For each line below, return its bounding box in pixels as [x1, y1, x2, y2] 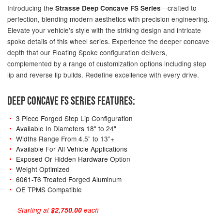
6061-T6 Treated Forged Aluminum [15, 174, 122, 184]
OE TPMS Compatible [15, 184, 82, 194]
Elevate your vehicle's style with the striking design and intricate [7, 25, 201, 35]
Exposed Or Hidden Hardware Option [15, 154, 130, 164]
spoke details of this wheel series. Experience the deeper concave [7, 36, 209, 46]
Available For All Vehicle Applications [15, 143, 127, 154]
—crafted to [161, 3, 197, 13]
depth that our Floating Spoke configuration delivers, [7, 47, 167, 58]
